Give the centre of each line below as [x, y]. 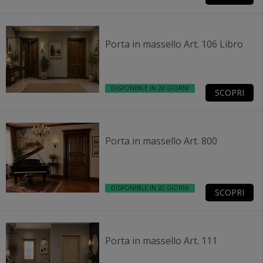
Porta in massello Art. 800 [161, 141]
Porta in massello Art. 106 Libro [174, 44]
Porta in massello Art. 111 [161, 241]
